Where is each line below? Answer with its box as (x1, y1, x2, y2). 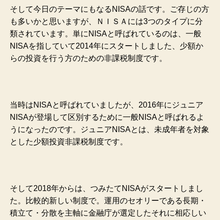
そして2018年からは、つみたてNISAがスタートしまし (10, 184, 203, 192)
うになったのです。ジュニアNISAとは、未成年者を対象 (10, 125, 209, 134)
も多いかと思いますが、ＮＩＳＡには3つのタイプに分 (10, 17, 203, 26)
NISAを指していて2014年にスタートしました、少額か (10, 41, 203, 50)
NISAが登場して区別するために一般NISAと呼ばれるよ (10, 112, 204, 121)
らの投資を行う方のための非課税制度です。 (10, 54, 167, 62)
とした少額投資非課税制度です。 (10, 137, 128, 146)
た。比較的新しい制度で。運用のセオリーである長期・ (10, 196, 206, 205)
